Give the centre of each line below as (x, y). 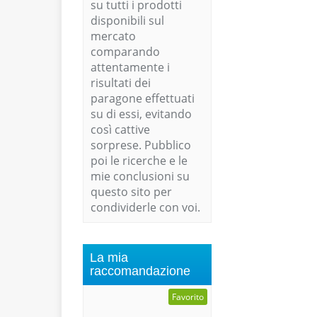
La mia (109, 258)
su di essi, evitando (141, 114)
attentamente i (130, 68)
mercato (113, 36)
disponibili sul (127, 21)
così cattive (120, 130)
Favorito (188, 297)
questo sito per (131, 192)
